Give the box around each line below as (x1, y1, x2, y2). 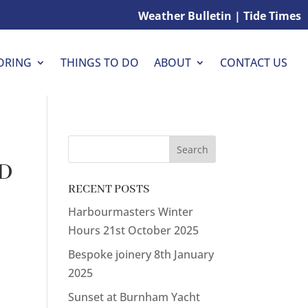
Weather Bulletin (137, 8, 232, 23)
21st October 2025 (102, 222, 199, 238)
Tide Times (243, 8, 301, 23)
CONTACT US (220, 54, 287, 70)
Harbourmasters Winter (67, 203, 193, 219)
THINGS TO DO (60, 54, 139, 70)
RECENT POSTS (67, 181, 150, 197)
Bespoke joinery (67, 246, 151, 262)
